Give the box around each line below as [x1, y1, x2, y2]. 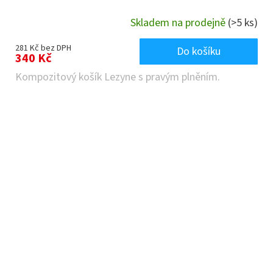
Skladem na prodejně [130, 15, 228, 31]
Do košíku [177, 43, 221, 59]
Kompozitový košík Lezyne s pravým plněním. [15, 69, 220, 85]
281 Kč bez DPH [15, 41, 71, 54]
